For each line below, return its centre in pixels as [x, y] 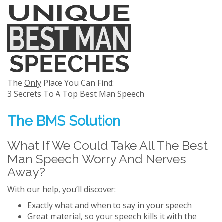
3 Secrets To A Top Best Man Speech [76, 94]
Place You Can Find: [78, 83]
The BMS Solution [64, 121]
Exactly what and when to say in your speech [110, 205]
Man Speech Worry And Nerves [97, 159]
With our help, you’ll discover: [62, 189]
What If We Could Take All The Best [108, 145]
